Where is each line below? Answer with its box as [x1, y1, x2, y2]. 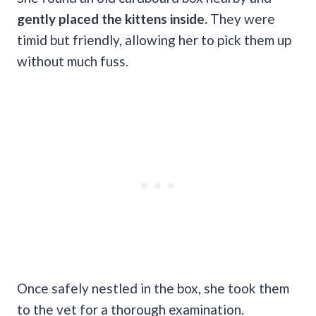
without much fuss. [17, 52, 128, 69]
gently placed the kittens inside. [17, 10, 207, 27]
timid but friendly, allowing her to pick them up [17, 31, 291, 48]
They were [207, 10, 275, 27]
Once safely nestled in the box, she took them [17, 279, 289, 296]
